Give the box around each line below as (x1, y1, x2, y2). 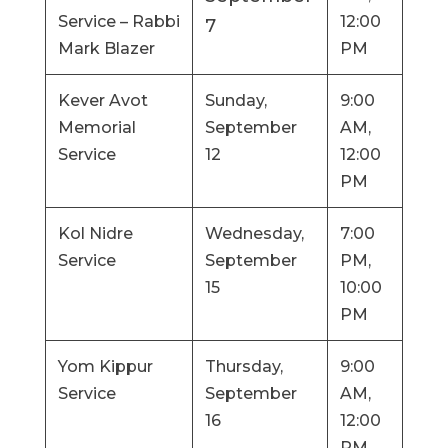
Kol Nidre (57, 224, 133, 244)
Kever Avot (57, 91, 148, 111)
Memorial (57, 118, 136, 138)
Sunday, (204, 91, 267, 111)
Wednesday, (204, 224, 304, 244)
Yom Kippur (57, 357, 153, 377)
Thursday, (204, 357, 283, 377)
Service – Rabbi (57, 12, 180, 32)
